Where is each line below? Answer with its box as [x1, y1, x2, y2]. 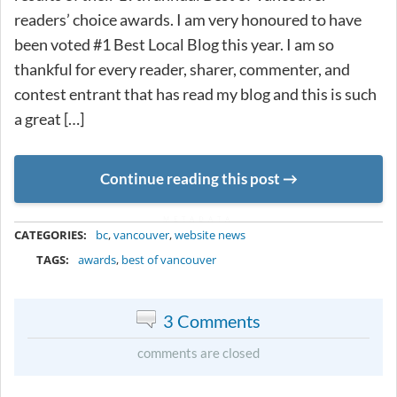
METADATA [163, 213, 234, 223]
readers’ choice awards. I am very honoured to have [14, 10, 362, 30]
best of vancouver [121, 251, 217, 268]
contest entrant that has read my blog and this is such [14, 84, 377, 105]
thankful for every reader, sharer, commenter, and [14, 59, 350, 80]
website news [175, 226, 245, 243]
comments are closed [137, 344, 260, 361]
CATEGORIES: [14, 226, 87, 243]
